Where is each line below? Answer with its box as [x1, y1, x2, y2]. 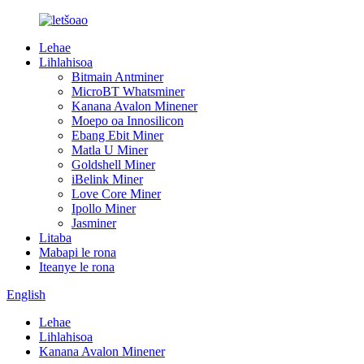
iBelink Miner [71, 172, 143, 186]
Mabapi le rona [39, 245, 116, 259]
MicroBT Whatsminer [71, 84, 184, 98]
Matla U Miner [71, 143, 148, 157]
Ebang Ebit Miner [71, 128, 163, 142]
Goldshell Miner [71, 158, 155, 171]
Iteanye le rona [39, 260, 115, 274]
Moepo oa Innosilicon [71, 114, 184, 128]
